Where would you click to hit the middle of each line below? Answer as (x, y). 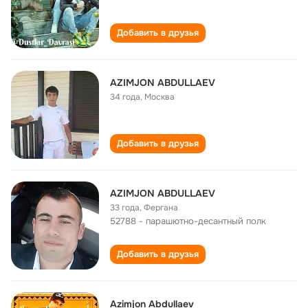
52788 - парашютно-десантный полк (188, 221)
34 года (125, 97)
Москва (159, 97)
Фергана (161, 208)
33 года (125, 208)
